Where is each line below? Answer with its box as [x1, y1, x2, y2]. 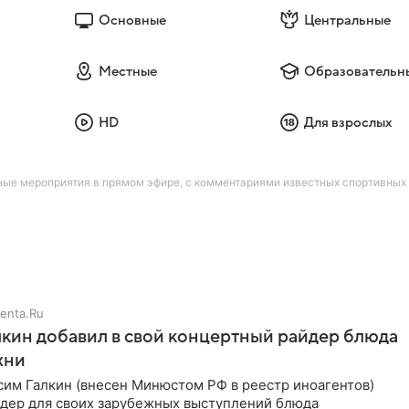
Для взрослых [304, 115, 393, 130]
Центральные [304, 13, 392, 27]
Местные [98, 64, 157, 79]
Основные [98, 13, 166, 27]
